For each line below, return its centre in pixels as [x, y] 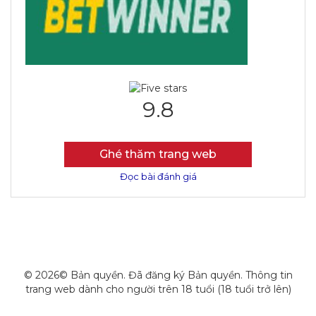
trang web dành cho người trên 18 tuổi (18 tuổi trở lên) [158, 290]
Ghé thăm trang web [158, 154]
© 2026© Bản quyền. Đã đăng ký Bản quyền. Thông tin [158, 275]
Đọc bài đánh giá [158, 177]
